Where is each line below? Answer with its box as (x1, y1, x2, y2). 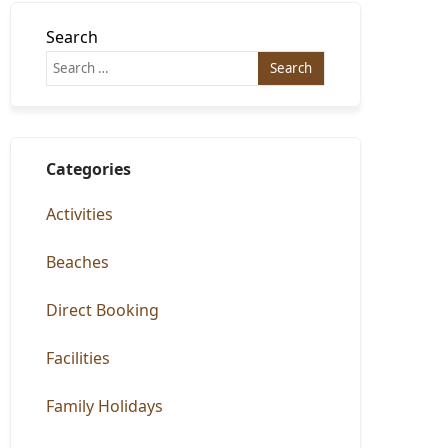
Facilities (46, 347, 111, 369)
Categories (46, 158, 132, 180)
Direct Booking (46, 299, 160, 321)
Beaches (46, 251, 110, 273)
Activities (46, 203, 114, 225)
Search (46, 26, 99, 48)
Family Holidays (46, 395, 164, 417)
